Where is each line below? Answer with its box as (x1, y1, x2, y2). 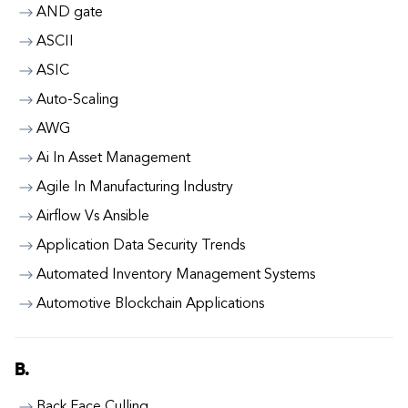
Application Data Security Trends (36, 239, 245, 253)
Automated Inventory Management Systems (36, 268, 315, 282)
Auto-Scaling (36, 93, 118, 107)
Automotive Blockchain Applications (36, 297, 264, 311)
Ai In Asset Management (36, 151, 190, 166)
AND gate (36, 5, 103, 20)
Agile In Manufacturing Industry (36, 180, 233, 195)
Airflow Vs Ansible (36, 209, 149, 224)
